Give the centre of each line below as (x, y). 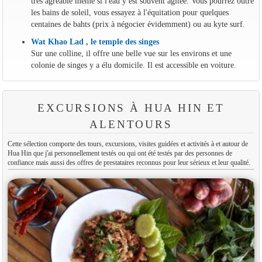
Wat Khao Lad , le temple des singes (95, 42)
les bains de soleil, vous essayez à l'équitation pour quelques (130, 13)
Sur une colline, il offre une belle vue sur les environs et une (131, 54)
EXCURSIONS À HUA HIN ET (131, 108)
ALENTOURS (131, 125)
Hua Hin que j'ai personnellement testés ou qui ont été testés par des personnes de (120, 154)
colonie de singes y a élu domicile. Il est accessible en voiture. (133, 65)
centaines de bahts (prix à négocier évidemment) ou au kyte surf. (138, 24)
